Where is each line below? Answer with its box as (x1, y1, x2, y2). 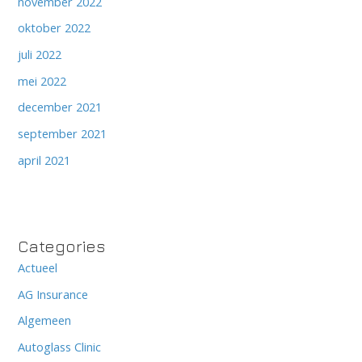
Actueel (18, 259, 58, 276)
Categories (18, 236, 106, 255)
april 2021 (18, 151, 71, 168)
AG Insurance (18, 285, 89, 302)
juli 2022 (18, 46, 62, 63)
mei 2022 (18, 72, 67, 89)
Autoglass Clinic (18, 338, 102, 355)
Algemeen (18, 312, 72, 329)
